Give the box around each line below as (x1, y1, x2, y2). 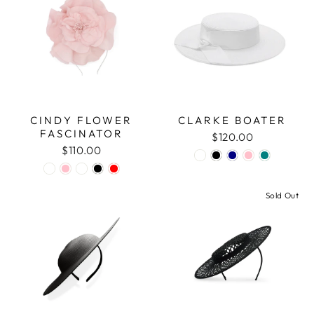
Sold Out (265, 189, 299, 200)
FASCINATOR (39, 126, 123, 140)
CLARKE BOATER (178, 113, 287, 127)
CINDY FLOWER (30, 113, 133, 127)
